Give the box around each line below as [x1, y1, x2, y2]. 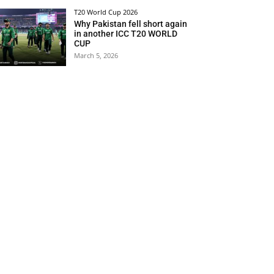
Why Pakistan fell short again [74, 18, 188, 29]
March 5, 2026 [74, 50, 119, 60]
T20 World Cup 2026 [74, 7, 138, 17]
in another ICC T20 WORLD [74, 28, 178, 39]
